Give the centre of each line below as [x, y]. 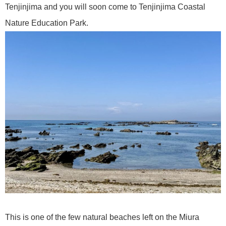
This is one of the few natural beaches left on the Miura [102, 217]
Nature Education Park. [47, 23]
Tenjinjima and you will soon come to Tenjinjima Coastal [105, 7]
